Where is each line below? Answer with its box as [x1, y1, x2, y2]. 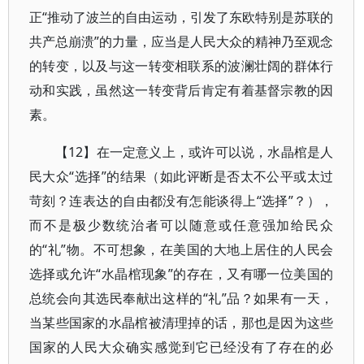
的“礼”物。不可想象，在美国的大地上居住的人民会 [29, 240, 334, 258]
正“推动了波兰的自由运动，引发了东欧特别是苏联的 [29, 8, 334, 26]
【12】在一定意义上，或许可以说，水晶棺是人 [55, 143, 334, 161]
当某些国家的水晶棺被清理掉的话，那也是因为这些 [29, 314, 334, 331]
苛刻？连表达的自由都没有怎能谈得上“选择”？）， [29, 192, 334, 210]
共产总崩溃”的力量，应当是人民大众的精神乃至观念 [29, 32, 334, 50]
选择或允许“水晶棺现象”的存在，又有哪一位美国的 [29, 265, 334, 283]
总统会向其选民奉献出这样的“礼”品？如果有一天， [29, 289, 334, 307]
